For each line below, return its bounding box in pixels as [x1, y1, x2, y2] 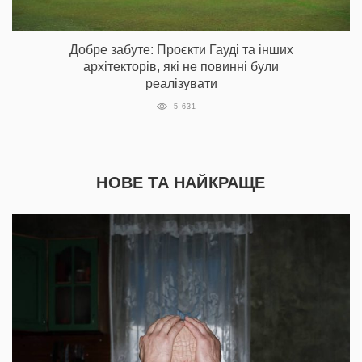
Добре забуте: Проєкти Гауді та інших [69, 42, 293, 57]
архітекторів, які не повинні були [83, 59, 279, 74]
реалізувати [145, 76, 217, 90]
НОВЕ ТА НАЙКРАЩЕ [96, 173, 266, 192]
